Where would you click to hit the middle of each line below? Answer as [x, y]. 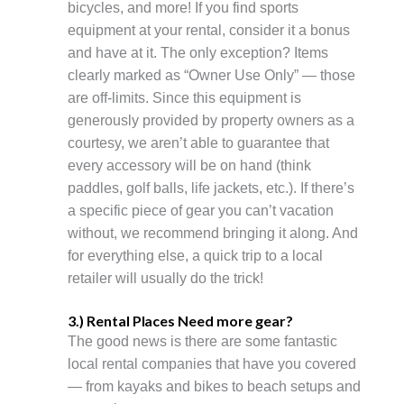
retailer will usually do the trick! [165, 278]
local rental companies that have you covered [212, 364]
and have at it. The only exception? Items [198, 52]
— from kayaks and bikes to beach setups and [214, 387]
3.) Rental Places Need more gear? [180, 321]
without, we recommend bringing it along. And [213, 233]
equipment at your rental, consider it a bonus [209, 30]
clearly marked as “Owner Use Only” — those [211, 75]
